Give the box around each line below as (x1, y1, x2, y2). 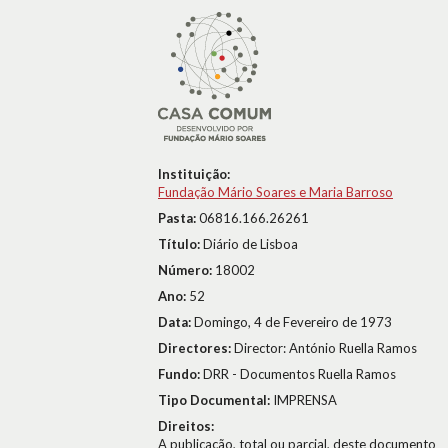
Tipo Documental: (158, 392, 273, 408)
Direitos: (158, 418, 214, 434)
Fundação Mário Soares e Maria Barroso (158, 184, 393, 200)
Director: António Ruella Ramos (234, 340, 417, 356)
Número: (158, 262, 215, 278)
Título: (158, 236, 203, 252)
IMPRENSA (273, 392, 337, 408)
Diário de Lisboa (203, 236, 298, 252)
